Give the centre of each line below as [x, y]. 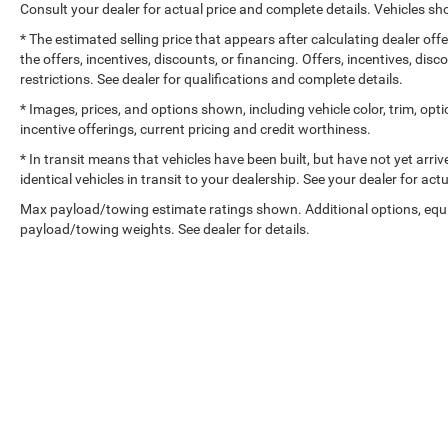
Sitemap [412, 391]
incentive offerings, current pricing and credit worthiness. [195, 128]
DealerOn [356, 391]
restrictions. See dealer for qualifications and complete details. [211, 78]
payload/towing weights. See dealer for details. [165, 228]
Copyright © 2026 [266, 391]
